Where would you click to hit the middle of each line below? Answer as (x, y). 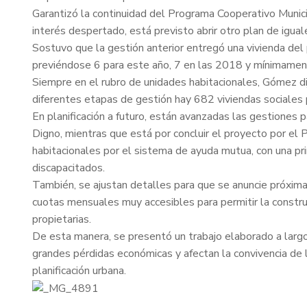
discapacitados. (69, 168)
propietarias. (62, 219)
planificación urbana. (79, 271)
